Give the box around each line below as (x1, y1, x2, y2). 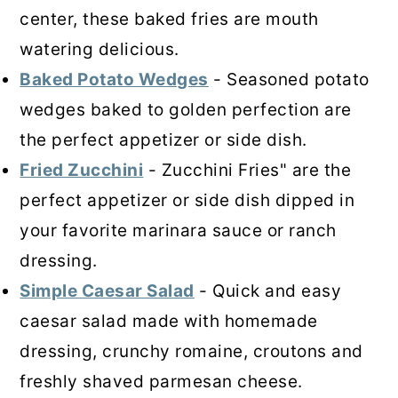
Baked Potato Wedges (20, 68, 209, 90)
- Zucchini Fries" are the (143, 159, 352, 180)
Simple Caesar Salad (20, 280, 195, 301)
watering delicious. (20, 38, 179, 60)
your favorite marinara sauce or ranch (20, 219, 337, 241)
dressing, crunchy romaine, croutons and (20, 340, 363, 362)
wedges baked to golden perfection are (20, 99, 352, 120)
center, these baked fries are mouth (20, 8, 319, 29)
